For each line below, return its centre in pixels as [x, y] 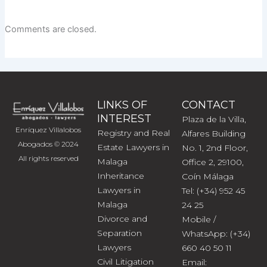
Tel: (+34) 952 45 [214, 190]
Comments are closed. [50, 29]
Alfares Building [214, 133]
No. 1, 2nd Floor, [215, 148]
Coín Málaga [208, 176]
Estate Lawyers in [133, 147]
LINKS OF [122, 105]
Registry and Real [133, 133]
